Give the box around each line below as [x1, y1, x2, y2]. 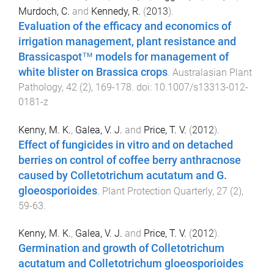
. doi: [131, 81, 154, 93]
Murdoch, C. [18, 5, 70, 17]
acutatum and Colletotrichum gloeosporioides [18, 257, 243, 270]
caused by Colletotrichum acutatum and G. [18, 169, 227, 182]
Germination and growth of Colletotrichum [18, 242, 224, 255]
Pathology [18, 81, 62, 93]
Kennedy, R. [91, 5, 141, 17]
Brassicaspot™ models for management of [18, 50, 229, 63]
